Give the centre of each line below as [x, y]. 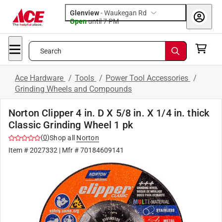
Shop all [62, 138]
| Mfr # [69, 150]
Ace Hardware [40, 78]
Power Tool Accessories [148, 78]
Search [51, 51]
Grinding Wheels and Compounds [73, 89]
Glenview [84, 13]
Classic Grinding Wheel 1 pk [71, 125]
